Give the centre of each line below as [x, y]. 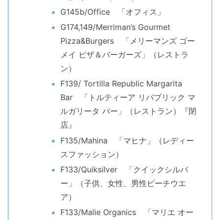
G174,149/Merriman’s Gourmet [115, 27]
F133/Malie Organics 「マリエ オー [127, 212]
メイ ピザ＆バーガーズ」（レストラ [124, 55]
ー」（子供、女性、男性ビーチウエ [123, 183]
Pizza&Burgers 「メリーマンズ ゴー [127, 41]
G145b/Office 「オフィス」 [112, 12]
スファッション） [92, 154]
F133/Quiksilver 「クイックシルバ [124, 169]
